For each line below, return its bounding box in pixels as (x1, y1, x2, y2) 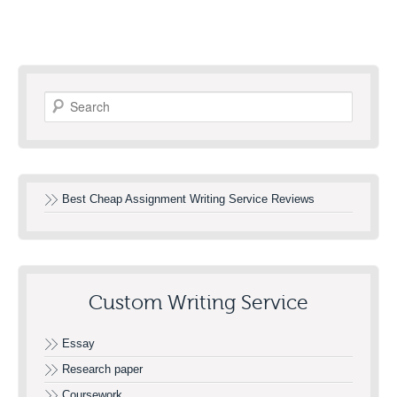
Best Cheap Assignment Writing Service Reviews (62, 191, 315, 206)
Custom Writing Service (89, 291, 308, 314)
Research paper (62, 362, 143, 376)
